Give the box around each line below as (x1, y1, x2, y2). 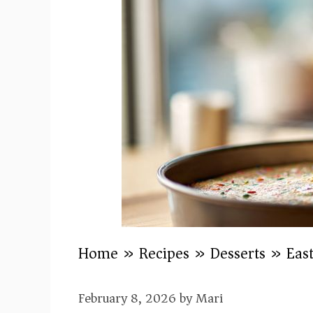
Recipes (139, 240, 189, 267)
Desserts (210, 240, 265, 267)
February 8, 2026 (78, 286, 176, 310)
